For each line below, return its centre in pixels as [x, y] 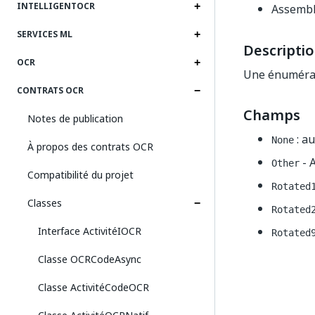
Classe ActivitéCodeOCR [94, 287]
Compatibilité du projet [81, 175]
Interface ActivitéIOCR [90, 231]
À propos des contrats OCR [90, 147]
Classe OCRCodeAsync [90, 259]
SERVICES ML [45, 34]
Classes [45, 203]
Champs [272, 115]
